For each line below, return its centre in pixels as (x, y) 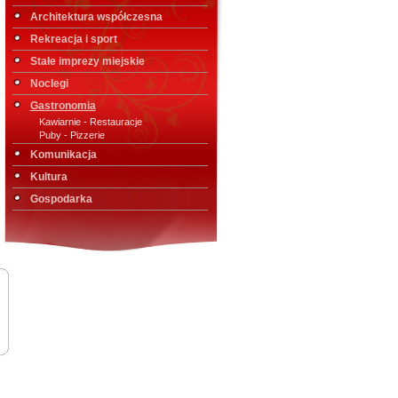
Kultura (48, 177)
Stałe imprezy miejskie (87, 61)
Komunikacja (63, 155)
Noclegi (49, 84)
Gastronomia (63, 106)
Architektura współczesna (96, 17)
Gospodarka (61, 199)
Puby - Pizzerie (72, 135)
